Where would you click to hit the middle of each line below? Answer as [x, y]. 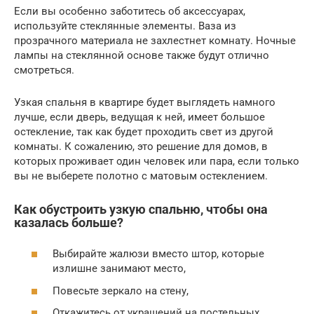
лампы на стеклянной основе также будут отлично [142, 55]
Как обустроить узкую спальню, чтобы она [141, 209]
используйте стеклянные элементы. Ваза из [125, 26]
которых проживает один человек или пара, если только [157, 161]
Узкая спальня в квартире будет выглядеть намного [145, 102]
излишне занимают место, [119, 269]
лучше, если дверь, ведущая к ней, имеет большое [139, 117]
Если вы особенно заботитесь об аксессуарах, [130, 11]
